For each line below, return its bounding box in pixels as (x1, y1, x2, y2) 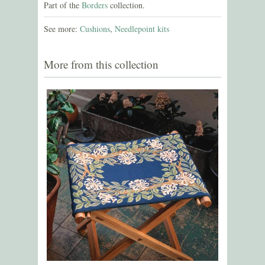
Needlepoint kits (115, 22, 169, 34)
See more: (44, 22, 80, 34)
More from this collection (44, 56, 159, 72)
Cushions (80, 22, 110, 34)
